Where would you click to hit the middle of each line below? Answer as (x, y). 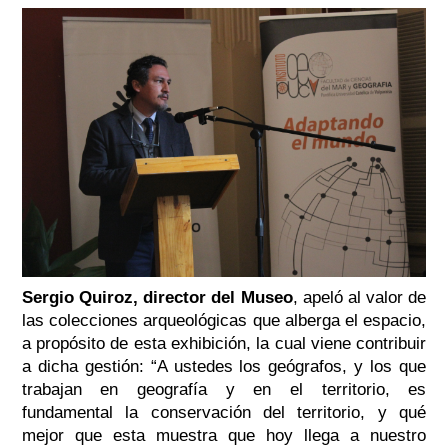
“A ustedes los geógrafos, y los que (288, 366)
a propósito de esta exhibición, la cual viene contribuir (224, 343)
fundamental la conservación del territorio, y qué (224, 412)
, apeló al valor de (359, 297)
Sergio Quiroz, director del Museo (157, 297)
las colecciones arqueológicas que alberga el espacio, (224, 320)
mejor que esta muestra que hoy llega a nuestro (224, 435)
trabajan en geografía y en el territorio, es (224, 389)
